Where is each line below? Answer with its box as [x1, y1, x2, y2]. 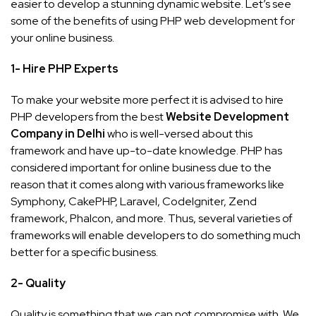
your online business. [11, 30, 114, 45]
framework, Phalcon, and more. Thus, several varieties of [11, 210, 293, 226]
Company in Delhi [11, 126, 105, 141]
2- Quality [11, 275, 66, 291]
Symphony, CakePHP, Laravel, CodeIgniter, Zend [11, 193, 257, 209]
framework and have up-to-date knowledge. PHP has [11, 142, 282, 158]
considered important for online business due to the [11, 159, 272, 175]
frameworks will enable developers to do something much [11, 227, 300, 243]
